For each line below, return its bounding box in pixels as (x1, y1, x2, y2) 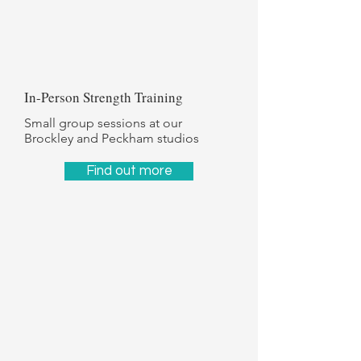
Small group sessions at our (24, 115, 182, 131)
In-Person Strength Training (24, 88, 183, 106)
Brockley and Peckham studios (24, 131, 199, 146)
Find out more (85, 164, 172, 178)
